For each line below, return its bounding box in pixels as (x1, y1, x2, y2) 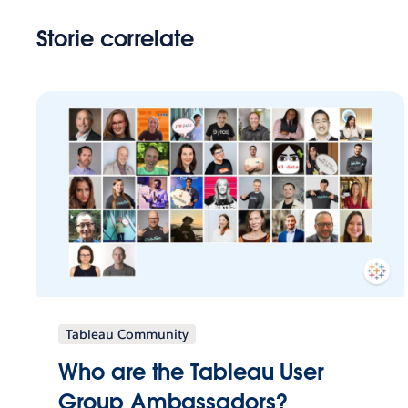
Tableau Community (66, 325, 189, 342)
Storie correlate (36, 25, 194, 54)
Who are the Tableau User (58, 357, 325, 386)
